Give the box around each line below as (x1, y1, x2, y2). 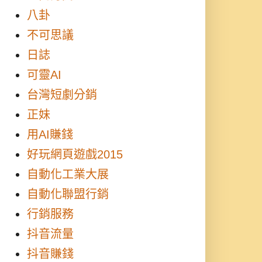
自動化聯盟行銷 (27, 188, 109, 201)
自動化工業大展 (27, 168, 109, 181)
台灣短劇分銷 (27, 88, 97, 101)
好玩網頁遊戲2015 (27, 148, 123, 161)
